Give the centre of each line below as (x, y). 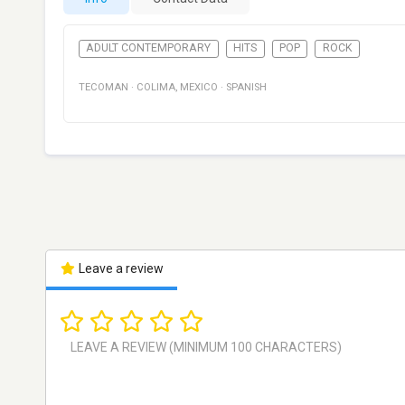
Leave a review (119, 269)
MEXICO (199, 88)
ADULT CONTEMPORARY (149, 48)
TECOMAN (104, 88)
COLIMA (156, 88)
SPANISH (246, 88)
